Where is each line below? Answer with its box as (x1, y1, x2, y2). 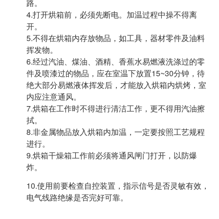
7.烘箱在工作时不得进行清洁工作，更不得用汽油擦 (26, 103, 205, 114)
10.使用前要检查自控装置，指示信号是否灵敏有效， (26, 180, 209, 191)
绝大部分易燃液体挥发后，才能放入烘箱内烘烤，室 (26, 79, 206, 90)
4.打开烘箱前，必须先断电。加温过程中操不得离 (26, 9, 197, 20)
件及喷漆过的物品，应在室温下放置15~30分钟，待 (26, 67, 205, 79)
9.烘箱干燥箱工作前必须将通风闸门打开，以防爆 (26, 150, 197, 161)
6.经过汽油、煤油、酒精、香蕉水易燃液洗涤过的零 (26, 56, 205, 67)
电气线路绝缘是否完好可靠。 (26, 192, 128, 203)
